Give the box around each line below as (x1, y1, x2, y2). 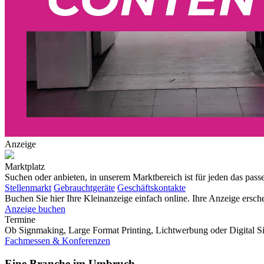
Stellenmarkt (5, 183, 51, 193)
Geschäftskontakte (117, 183, 186, 193)
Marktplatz (5, 161, 45, 171)
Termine (5, 214, 35, 225)
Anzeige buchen (5, 204, 65, 214)
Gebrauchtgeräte (54, 183, 115, 193)
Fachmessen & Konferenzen (5, 236, 110, 246)
